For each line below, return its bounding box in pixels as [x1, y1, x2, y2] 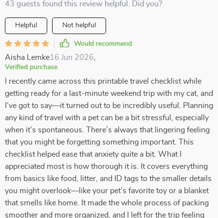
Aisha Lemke [5, 54, 50, 61]
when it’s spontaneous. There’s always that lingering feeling [5, 126, 210, 134]
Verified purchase [5, 64, 57, 71]
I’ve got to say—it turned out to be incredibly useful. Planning [5, 102, 213, 109]
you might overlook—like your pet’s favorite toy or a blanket [5, 187, 209, 195]
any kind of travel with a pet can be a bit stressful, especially [5, 114, 209, 122]
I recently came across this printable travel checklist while [5, 77, 201, 85]
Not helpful [62, 22, 96, 29]
